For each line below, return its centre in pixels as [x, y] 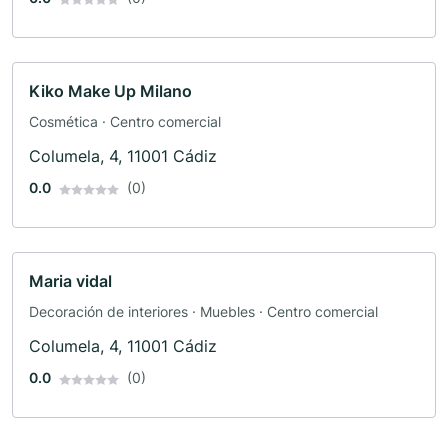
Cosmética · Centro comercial [125, 122]
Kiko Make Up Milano [110, 91]
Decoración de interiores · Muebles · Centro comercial [203, 312]
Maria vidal [70, 281]
